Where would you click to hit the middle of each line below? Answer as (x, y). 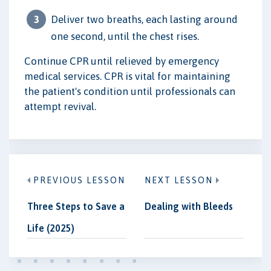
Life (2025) (51, 228)
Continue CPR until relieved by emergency (122, 61)
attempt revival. (60, 106)
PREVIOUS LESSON (79, 180)
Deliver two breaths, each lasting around (144, 19)
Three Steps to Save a (76, 206)
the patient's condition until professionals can (130, 91)
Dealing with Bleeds (189, 206)
